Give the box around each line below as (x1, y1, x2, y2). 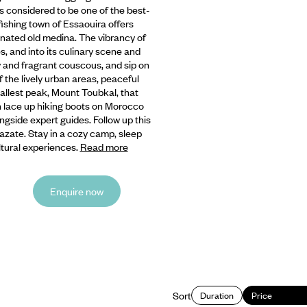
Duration (200, 289, 234, 302)
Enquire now (50, 184, 103, 198)
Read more (79, 139, 128, 153)
